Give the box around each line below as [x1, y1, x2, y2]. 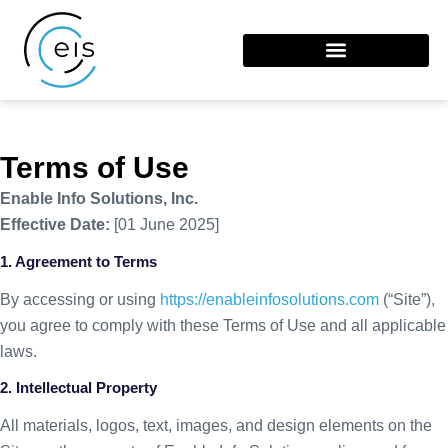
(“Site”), [379, 290, 435, 308]
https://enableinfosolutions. [160, 290, 349, 308]
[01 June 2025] [110, 216, 219, 234]
